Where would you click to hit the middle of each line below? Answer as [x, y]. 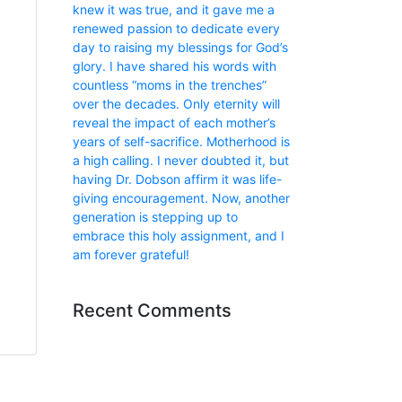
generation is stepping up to [155, 216]
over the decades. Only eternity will [176, 103]
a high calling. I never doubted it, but [181, 160]
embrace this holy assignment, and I [179, 235]
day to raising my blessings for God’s [180, 47]
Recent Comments [152, 310]
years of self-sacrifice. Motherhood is [181, 141]
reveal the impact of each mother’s [174, 122]
